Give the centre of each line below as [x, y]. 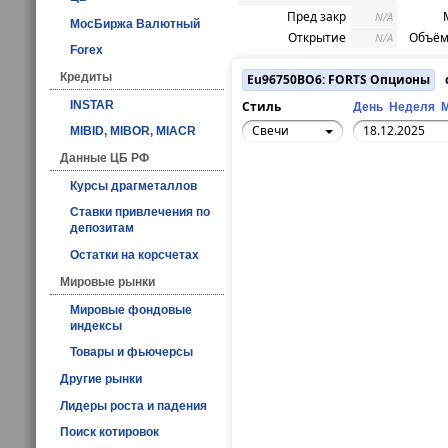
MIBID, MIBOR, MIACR [133, 131]
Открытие [317, 37]
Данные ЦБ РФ [104, 158]
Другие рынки [101, 378]
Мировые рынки [107, 281]
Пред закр [316, 16]
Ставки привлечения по [140, 212]
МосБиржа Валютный [135, 23]
